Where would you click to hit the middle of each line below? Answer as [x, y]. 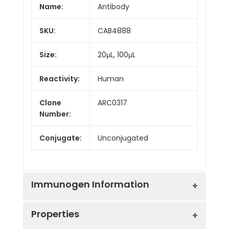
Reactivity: [60, 78]
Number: [55, 114]
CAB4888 [114, 30]
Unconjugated [123, 138]
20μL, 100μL [117, 54]
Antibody [113, 6]
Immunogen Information [90, 184]
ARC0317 [112, 102]
